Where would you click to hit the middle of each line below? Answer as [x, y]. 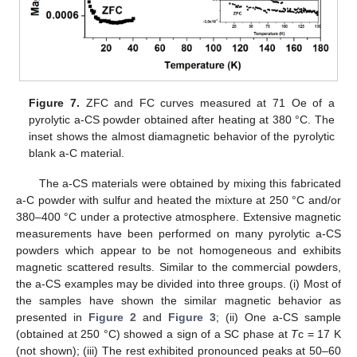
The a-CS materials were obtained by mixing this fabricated [190, 184]
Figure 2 [112, 318]
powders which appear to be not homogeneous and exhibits [178, 251]
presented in [52, 318]
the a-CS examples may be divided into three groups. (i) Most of [178, 284]
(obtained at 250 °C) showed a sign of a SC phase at [154, 334]
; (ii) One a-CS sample [279, 318]
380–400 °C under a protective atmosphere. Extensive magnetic [178, 217]
